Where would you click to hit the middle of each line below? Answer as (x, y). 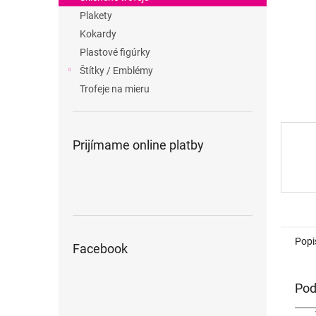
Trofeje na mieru (115, 89)
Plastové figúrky (115, 52)
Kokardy (98, 34)
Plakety (96, 16)
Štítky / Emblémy (116, 71)
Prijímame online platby (138, 145)
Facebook (100, 249)
